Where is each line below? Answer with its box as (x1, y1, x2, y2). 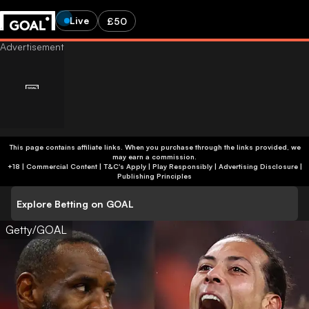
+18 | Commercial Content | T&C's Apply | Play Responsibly (103, 162, 212, 170)
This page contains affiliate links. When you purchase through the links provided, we (8, 143, 301, 151)
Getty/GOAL (6, 223, 67, 237)
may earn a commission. (112, 152, 197, 161)
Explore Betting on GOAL (17, 197, 134, 210)
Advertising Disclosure (218, 162, 298, 170)
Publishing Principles (117, 172, 192, 180)
